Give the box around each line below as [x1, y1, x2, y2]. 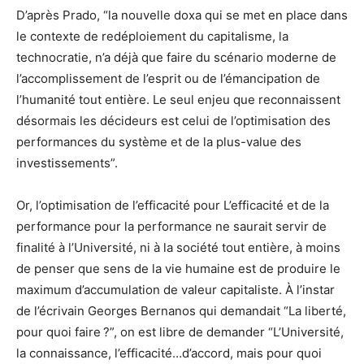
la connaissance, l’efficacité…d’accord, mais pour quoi [16, 345, 322, 362]
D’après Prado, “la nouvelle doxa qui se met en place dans [16, 7, 348, 24]
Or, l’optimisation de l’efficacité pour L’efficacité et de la [16, 197, 329, 214]
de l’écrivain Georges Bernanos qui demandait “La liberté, [16, 303, 346, 319]
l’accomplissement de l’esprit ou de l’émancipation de [16, 71, 320, 87]
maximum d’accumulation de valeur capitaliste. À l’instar [16, 282, 335, 298]
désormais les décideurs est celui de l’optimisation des [16, 113, 331, 129]
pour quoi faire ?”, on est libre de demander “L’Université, [16, 324, 344, 340]
